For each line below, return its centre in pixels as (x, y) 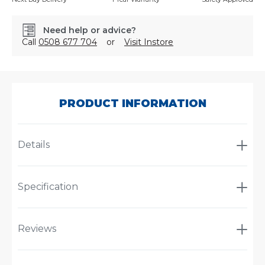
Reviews (37, 229)
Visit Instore (149, 42)
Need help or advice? (90, 30)
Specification (48, 187)
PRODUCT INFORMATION (132, 104)
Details (34, 145)
